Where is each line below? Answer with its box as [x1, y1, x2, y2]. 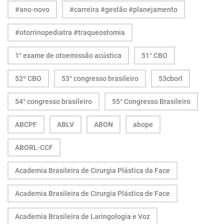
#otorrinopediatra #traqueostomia [15, 28, 125, 36]
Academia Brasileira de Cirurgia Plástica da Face [15, 166, 170, 174]
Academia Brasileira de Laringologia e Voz [15, 212, 150, 220]
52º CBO [15, 74, 41, 82]
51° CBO [141, 51, 167, 59]
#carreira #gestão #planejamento [69, 5, 177, 13]
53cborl [158, 74, 182, 82]
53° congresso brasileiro [61, 74, 138, 82]
